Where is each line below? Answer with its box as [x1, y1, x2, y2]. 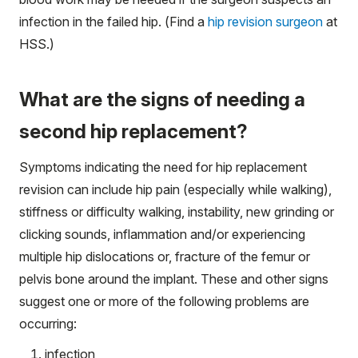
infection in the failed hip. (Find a [19, 14, 208, 30]
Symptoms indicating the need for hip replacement [19, 159, 307, 176]
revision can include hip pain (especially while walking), [19, 181, 332, 198]
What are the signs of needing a [19, 88, 305, 112]
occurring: [19, 316, 77, 332]
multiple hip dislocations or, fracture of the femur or [19, 249, 310, 265]
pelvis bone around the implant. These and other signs [19, 271, 328, 288]
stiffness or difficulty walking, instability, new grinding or [19, 204, 334, 221]
